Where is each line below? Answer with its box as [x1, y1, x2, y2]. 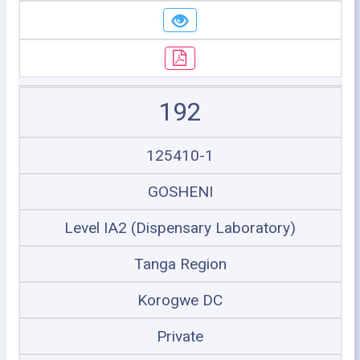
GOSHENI [147, 182, 213, 201]
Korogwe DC [137, 291, 223, 309]
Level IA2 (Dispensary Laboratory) [64, 219, 296, 237]
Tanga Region [133, 255, 227, 273]
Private [157, 327, 203, 346]
